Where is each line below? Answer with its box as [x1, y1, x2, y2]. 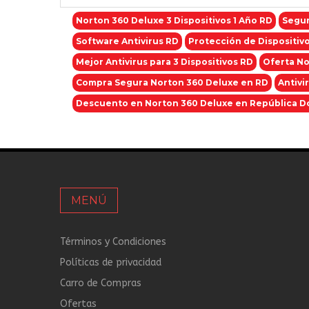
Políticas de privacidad [60, 257, 161, 268]
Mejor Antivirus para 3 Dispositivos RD [76, 57, 253, 67]
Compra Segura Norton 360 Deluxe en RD [76, 77, 268, 88]
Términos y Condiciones [60, 236, 166, 248]
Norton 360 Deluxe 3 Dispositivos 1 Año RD [76, 15, 272, 26]
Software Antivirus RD [76, 36, 179, 46]
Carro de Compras [60, 277, 141, 289]
